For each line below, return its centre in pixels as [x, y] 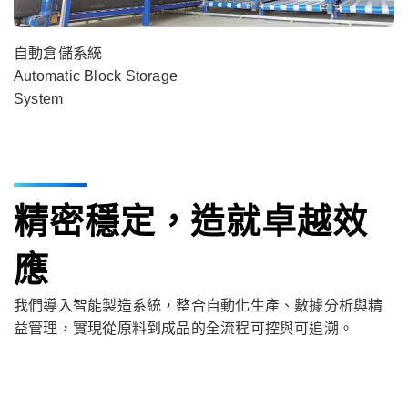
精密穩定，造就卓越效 [191, 221]
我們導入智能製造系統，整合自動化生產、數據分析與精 [199, 305]
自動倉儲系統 [58, 53]
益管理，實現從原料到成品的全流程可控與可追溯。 [184, 328]
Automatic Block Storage [96, 76]
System [39, 98]
